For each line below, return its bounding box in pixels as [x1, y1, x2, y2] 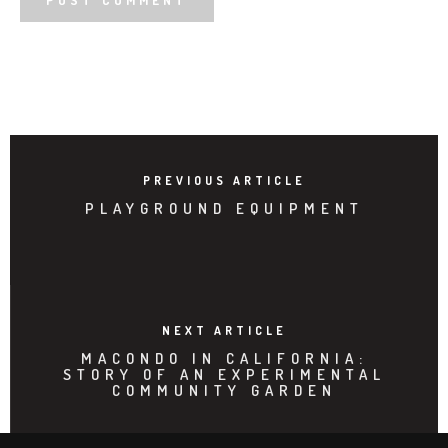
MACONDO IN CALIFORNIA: [81, 348, 368, 368]
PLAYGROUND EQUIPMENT [84, 198, 364, 218]
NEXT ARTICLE [162, 322, 287, 338]
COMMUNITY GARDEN [112, 380, 337, 400]
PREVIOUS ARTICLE [142, 172, 306, 188]
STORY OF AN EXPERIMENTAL [63, 364, 386, 384]
